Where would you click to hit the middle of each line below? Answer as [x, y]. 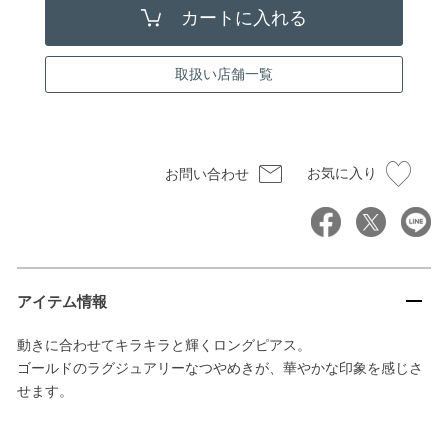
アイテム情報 [62, 301]
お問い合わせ [206, 173]
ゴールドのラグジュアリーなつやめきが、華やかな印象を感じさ [220, 367]
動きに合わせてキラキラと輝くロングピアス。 [164, 344]
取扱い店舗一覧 [224, 73]
